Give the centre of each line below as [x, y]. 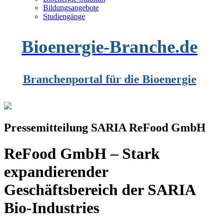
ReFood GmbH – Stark [82, 154]
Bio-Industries [52, 208]
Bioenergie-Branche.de [109, 46]
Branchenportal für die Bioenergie [109, 79]
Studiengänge [64, 16]
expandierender [56, 172]
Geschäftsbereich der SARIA [99, 190]
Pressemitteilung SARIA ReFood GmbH [105, 127]
